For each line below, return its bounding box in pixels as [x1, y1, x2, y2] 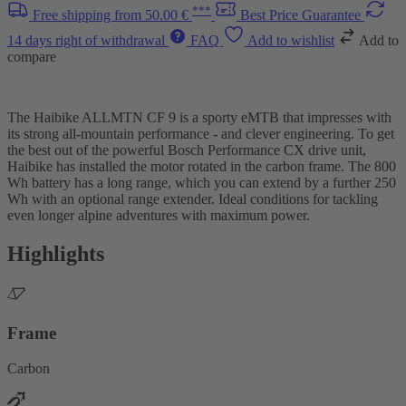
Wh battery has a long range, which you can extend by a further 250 [7, 175, 396, 191]
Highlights [7, 242, 104, 266]
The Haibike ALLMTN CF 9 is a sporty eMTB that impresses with [7, 110, 391, 126]
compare [7, 49, 56, 65]
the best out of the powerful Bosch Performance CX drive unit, [7, 142, 366, 159]
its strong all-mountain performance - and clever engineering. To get [7, 126, 394, 142]
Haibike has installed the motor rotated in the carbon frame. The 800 [7, 159, 396, 175]
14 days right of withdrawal [7, 33, 169, 49]
